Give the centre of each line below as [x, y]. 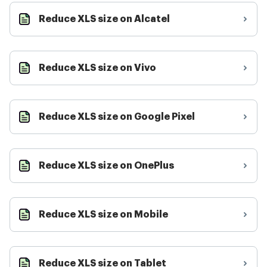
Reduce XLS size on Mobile [103, 215]
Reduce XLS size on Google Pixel [117, 117]
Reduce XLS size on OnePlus [106, 166]
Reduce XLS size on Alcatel [104, 19]
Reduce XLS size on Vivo [97, 68]
